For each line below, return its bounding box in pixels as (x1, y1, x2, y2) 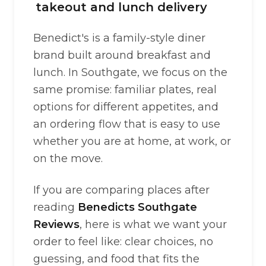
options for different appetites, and (33, 100, 218, 113)
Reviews (33, 218, 80, 231)
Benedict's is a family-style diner (33, 31, 205, 45)
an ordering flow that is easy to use (33, 118, 220, 131)
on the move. (33, 152, 103, 165)
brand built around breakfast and (33, 49, 211, 62)
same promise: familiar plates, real (33, 83, 217, 96)
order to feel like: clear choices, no (33, 235, 213, 248)
